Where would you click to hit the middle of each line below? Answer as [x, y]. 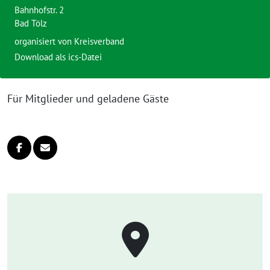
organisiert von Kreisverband [69, 41]
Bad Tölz [31, 23]
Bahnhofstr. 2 [39, 10]
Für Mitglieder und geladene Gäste [88, 99]
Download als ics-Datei [58, 57]
